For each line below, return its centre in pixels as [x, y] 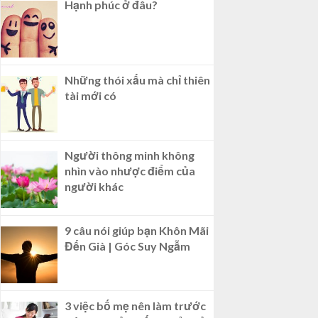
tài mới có [91, 96]
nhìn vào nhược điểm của [130, 171]
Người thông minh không [130, 155]
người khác [94, 187]
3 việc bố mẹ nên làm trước [135, 306]
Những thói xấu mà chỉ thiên [137, 80]
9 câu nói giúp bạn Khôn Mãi [137, 231]
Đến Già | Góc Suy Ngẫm [127, 246]
